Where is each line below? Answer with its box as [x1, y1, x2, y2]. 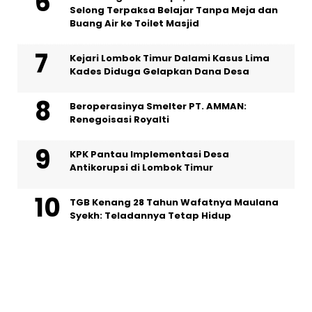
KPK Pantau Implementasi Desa [70, 148, 229, 162]
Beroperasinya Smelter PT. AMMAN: [70, 100, 247, 114]
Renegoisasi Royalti [70, 113, 171, 127]
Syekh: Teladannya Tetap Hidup [70, 209, 231, 223]
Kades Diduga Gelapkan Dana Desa [70, 65, 249, 79]
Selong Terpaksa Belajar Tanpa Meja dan [70, 3, 278, 17]
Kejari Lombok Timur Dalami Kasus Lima [70, 52, 270, 65]
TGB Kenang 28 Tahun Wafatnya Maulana [70, 196, 279, 210]
